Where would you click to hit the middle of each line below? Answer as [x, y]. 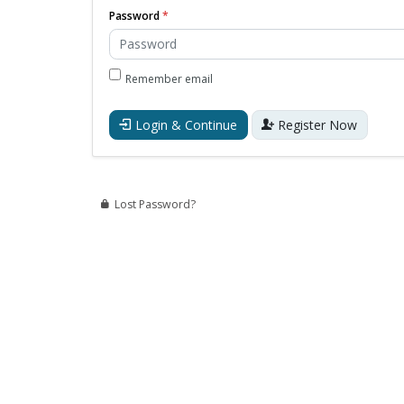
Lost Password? [155, 205]
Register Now [318, 124]
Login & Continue [187, 124]
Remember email [169, 78]
